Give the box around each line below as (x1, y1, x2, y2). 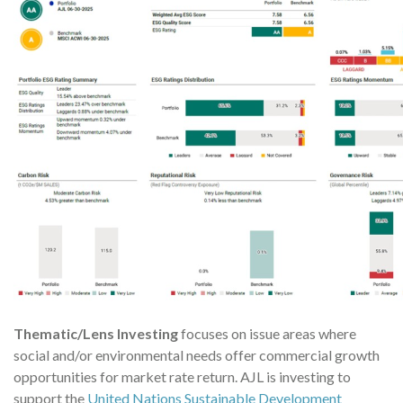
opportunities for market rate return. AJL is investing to (13, 368, 351, 385)
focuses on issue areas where (181, 325, 356, 342)
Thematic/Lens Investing (13, 325, 181, 342)
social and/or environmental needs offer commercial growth (13, 346, 380, 363)
